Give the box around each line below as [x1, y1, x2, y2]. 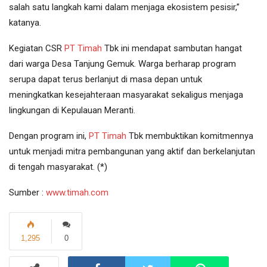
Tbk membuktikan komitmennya [126, 131, 253, 142]
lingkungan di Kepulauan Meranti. [9, 105, 135, 116]
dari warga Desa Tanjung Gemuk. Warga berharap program [9, 58, 236, 70]
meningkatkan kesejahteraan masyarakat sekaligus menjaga [9, 89, 243, 101]
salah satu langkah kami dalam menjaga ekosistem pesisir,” [9, 2, 240, 13]
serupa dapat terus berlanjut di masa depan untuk [9, 74, 202, 85]
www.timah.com [46, 187, 108, 198]
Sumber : [9, 187, 46, 198]
